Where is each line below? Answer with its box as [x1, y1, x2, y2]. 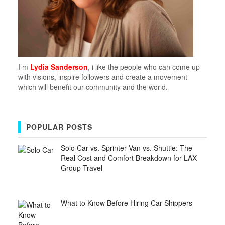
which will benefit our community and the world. [18, 81, 168, 92]
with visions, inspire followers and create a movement [18, 71, 187, 82]
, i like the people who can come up [87, 61, 200, 72]
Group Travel [61, 162, 103, 173]
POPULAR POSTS [26, 121, 92, 132]
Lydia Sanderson [30, 61, 88, 72]
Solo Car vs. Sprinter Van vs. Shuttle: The [61, 142, 193, 153]
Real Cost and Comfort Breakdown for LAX [61, 152, 197, 163]
